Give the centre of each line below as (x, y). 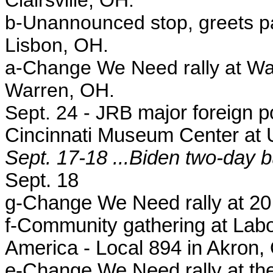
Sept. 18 (42, 180)
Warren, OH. (60, 90)
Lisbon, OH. (57, 45)
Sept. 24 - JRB (71, 113)
